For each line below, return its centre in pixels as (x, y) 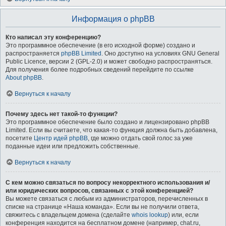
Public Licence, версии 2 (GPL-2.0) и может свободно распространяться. (109, 62)
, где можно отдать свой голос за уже (140, 138)
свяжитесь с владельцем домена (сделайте (69, 215)
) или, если (183, 215)
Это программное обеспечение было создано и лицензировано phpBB (107, 122)
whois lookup (150, 215)
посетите (20, 138)
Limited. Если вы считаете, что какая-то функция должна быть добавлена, (111, 130)
